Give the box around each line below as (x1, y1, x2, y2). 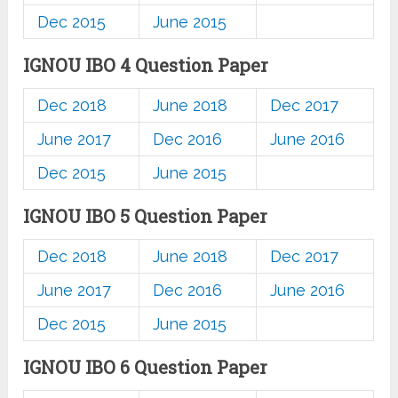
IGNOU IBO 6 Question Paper (23, 355, 268, 379)
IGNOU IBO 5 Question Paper (23, 204, 268, 228)
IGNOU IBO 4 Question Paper (23, 53, 269, 77)
